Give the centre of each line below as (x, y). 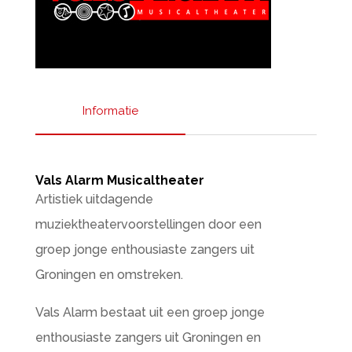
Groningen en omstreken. (109, 275)
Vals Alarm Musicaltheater (119, 180)
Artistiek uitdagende (94, 199)
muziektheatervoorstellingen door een (148, 224)
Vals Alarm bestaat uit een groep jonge (150, 312)
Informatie (110, 111)
